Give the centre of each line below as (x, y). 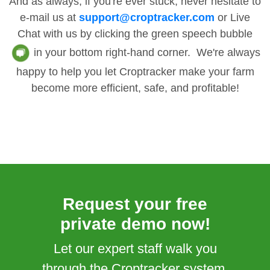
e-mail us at (49, 18)
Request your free (135, 204)
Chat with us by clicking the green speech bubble (135, 34)
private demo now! (135, 224)
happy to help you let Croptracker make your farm (135, 72)
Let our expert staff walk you (135, 249)
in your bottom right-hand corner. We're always (145, 52)
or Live (232, 18)
